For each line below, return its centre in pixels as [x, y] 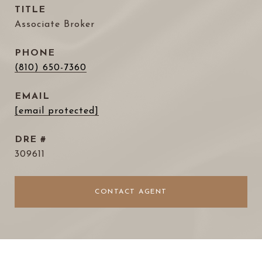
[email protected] [57, 111]
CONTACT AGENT [131, 192]
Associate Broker [55, 25]
